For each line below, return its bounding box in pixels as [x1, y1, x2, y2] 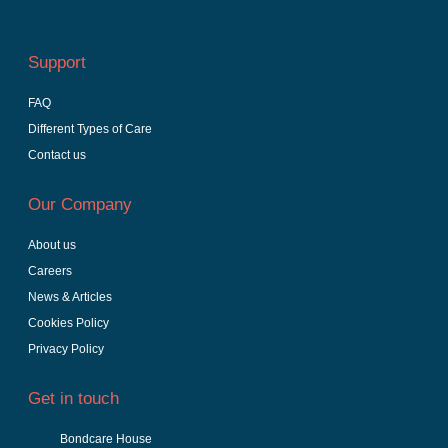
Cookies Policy [28, 315, 110, 330]
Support [28, 52, 87, 72]
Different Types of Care [28, 121, 153, 136]
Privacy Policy [28, 341, 105, 356]
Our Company [28, 194, 133, 214]
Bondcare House [60, 431, 153, 446]
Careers [28, 263, 73, 278]
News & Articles [28, 289, 113, 304]
